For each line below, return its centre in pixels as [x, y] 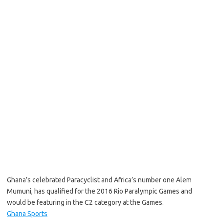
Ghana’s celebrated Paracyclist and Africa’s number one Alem [99, 180]
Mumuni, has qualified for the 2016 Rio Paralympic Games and [99, 191]
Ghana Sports [27, 214]
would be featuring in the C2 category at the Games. [85, 202]
